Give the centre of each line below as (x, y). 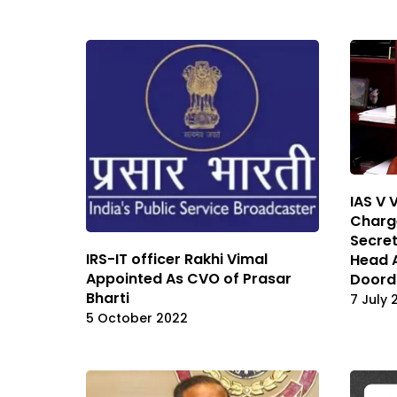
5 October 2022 (137, 319)
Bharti (108, 299)
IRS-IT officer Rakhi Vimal (177, 260)
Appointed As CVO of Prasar (189, 279)
